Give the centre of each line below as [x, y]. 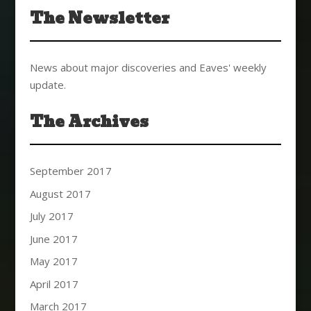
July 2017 [51, 216]
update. [48, 85]
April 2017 [54, 284]
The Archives [89, 122]
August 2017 [60, 193]
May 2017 [53, 261]
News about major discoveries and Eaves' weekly [148, 68]
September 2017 [70, 171]
